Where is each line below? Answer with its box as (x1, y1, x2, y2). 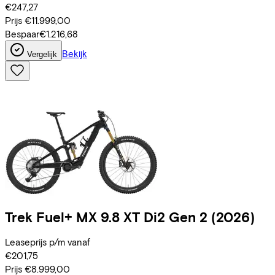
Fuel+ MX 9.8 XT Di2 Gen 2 (36, 208, 207, 225)
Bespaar (5, 28, 39, 39)
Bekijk (62, 47, 87, 59)
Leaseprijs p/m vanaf (5, 236, 90, 248)
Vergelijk (27, 49, 57, 59)
